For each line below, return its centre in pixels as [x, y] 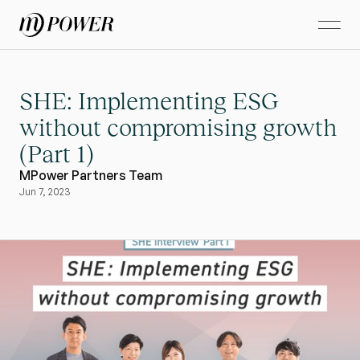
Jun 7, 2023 [45, 191]
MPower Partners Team [91, 175]
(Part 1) [57, 153]
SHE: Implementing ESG [149, 100]
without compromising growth [178, 127]
